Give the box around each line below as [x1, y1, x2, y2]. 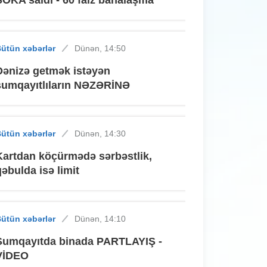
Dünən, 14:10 [74, 213, 126, 223]
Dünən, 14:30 [74, 128, 126, 138]
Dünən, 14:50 [74, 43, 126, 53]
